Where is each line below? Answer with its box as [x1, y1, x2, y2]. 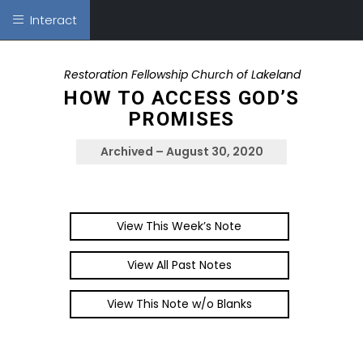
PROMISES [128, 108, 235, 130]
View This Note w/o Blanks [106, 296, 252, 312]
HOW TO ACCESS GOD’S [63, 87, 300, 109]
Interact [23, 11, 77, 28]
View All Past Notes [126, 257, 232, 273]
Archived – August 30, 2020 [100, 143, 263, 160]
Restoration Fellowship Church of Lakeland [64, 66, 301, 83]
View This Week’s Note [117, 218, 242, 234]
